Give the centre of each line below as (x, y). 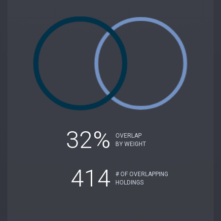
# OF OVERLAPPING (142, 174)
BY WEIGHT (131, 144)
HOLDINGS (129, 182)
